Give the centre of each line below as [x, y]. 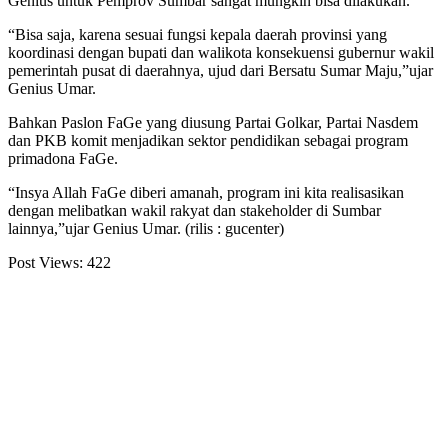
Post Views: [45, 262]
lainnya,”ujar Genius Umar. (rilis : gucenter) [146, 228]
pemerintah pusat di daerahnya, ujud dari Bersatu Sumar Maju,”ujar [220, 70]
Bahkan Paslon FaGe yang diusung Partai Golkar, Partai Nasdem [213, 122]
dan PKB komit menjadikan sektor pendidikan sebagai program [208, 140]
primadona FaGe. [63, 158]
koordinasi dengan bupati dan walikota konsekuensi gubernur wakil [221, 52]
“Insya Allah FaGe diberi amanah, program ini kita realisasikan [206, 192]
